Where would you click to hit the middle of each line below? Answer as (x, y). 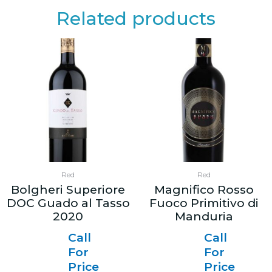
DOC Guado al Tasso (68, 203)
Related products (136, 19)
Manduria (204, 217)
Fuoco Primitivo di (204, 203)
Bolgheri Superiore (68, 190)
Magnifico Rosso (204, 190)
